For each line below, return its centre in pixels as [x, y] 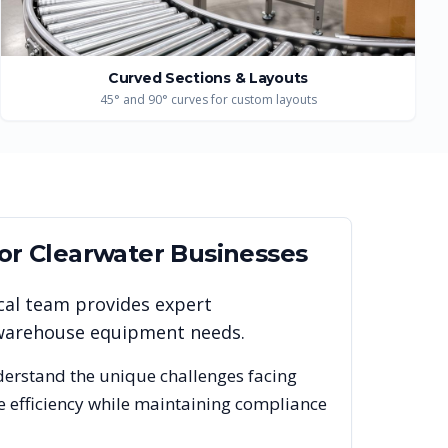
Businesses [236, 253]
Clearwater [97, 253]
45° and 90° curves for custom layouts [208, 99]
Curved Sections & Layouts [208, 78]
